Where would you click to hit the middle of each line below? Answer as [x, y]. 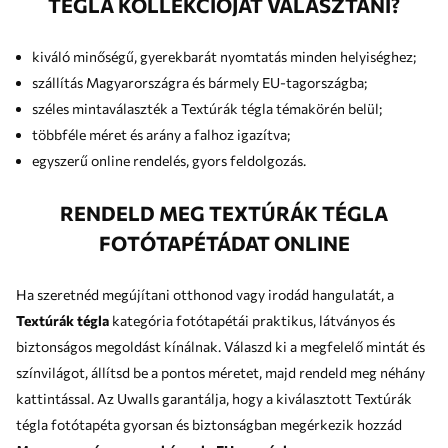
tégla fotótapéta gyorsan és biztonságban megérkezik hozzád [209, 424]
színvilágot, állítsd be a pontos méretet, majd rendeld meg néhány [220, 372]
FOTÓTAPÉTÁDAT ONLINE [224, 242]
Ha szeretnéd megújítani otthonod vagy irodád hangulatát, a [205, 294]
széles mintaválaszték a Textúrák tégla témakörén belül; [207, 108]
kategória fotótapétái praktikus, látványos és [180, 320]
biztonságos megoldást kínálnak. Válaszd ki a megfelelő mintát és [120, 346]
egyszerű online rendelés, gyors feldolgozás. [169, 160]
